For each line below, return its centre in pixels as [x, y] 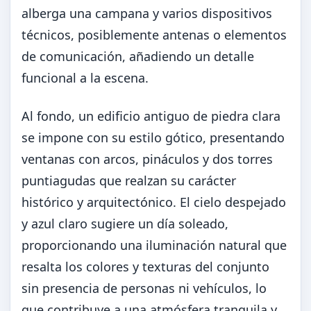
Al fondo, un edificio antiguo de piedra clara [151, 116]
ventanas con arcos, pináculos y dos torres [147, 159]
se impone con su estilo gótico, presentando [153, 137]
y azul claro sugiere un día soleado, [125, 224]
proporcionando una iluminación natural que [154, 245]
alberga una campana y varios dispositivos [147, 13]
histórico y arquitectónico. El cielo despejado [154, 202]
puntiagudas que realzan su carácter [129, 180]
